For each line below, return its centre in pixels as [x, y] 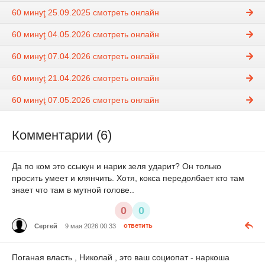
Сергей [46, 226]
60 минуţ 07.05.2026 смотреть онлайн [85, 100]
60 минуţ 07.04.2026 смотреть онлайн [85, 56]
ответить [138, 226]
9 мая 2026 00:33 [91, 226]
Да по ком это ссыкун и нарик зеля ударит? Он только [117, 167]
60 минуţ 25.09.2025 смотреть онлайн [85, 13]
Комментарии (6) [62, 135]
